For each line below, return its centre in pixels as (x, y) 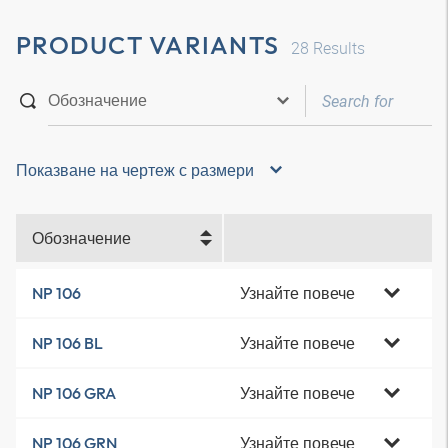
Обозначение (81, 238)
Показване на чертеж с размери (135, 170)
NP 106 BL (67, 343)
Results (337, 48)
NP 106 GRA (74, 393)
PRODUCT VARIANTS (147, 45)
